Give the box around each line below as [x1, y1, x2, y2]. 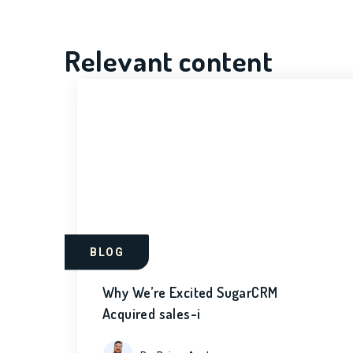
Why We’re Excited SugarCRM [102, 284, 278, 301]
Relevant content [65, 43, 273, 79]
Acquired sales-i [102, 305, 201, 322]
